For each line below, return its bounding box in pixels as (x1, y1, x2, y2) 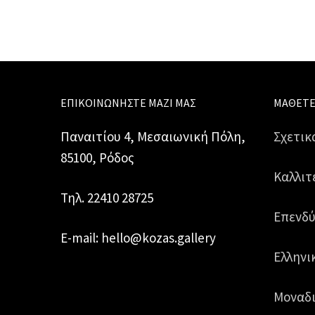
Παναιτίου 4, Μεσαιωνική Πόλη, (60, 128, 245, 146)
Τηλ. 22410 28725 (60, 189, 153, 207)
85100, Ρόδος (60, 149, 134, 167)
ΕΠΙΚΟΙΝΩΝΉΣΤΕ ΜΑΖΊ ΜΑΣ (60, 96, 196, 110)
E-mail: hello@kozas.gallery (60, 229, 216, 247)
